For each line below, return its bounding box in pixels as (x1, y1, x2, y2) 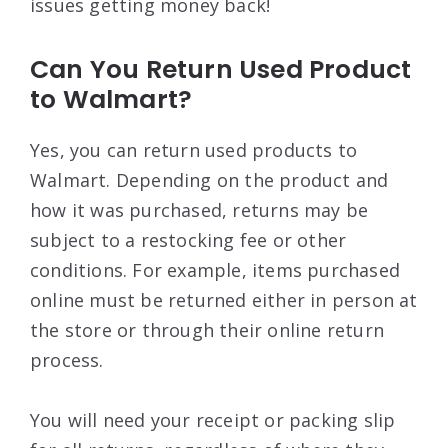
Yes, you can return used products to (30, 137, 358, 162)
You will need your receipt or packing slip (30, 407, 396, 432)
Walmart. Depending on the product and (30, 167, 389, 192)
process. (30, 347, 104, 372)
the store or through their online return (30, 317, 385, 342)
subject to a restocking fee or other (30, 227, 347, 252)
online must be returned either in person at (30, 287, 418, 312)
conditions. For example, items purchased (30, 257, 401, 282)
